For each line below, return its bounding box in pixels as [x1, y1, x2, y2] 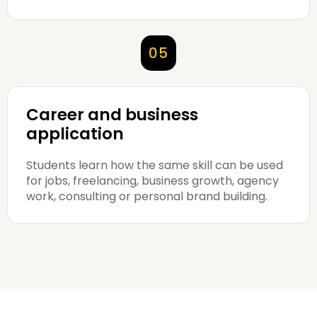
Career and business [26, 103, 198, 126]
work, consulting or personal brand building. [26, 188, 267, 204]
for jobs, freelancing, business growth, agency [26, 172, 279, 189]
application [26, 122, 124, 145]
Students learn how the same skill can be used [26, 156, 283, 173]
